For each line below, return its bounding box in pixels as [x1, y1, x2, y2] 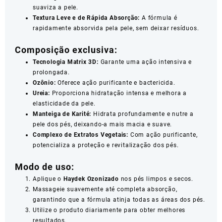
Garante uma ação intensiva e [98, 58, 192, 66]
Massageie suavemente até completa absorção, [33, 186, 177, 193]
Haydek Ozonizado [63, 175, 119, 183]
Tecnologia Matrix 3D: [33, 58, 99, 66]
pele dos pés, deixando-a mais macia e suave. [33, 121, 172, 128]
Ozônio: [33, 79, 56, 87]
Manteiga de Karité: [33, 111, 92, 118]
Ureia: [33, 90, 50, 97]
